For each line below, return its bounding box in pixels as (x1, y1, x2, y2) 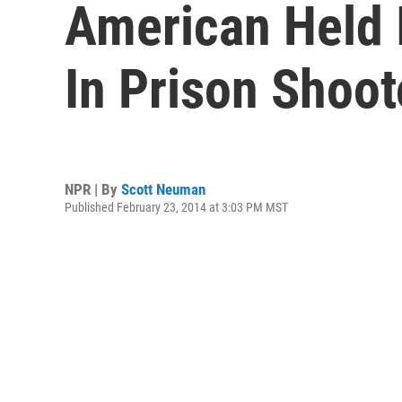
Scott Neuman (121, 179, 205, 198)
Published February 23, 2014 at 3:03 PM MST (65, 199, 288, 214)
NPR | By (65, 179, 121, 198)
